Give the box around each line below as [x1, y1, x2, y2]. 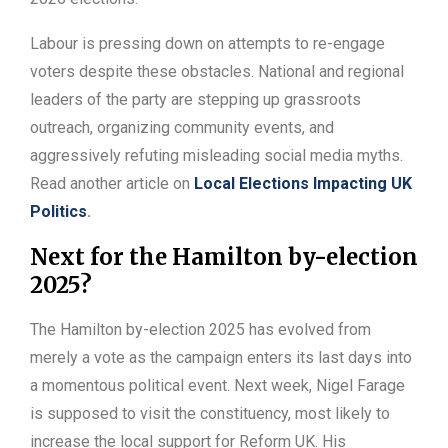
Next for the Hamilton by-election [30, 243, 418, 272]
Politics [30, 202, 87, 222]
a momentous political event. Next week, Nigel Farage [30, 376, 405, 396]
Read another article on [30, 174, 194, 194]
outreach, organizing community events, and [30, 118, 334, 138]
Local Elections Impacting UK [194, 174, 412, 194]
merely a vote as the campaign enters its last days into [30, 348, 412, 368]
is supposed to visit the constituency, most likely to [30, 404, 390, 424]
